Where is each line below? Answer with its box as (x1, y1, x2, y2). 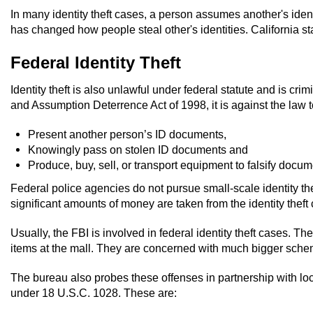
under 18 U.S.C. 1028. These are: (10, 286, 177, 300)
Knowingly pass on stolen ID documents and (28, 143, 248, 156)
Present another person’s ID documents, (28, 127, 226, 140)
